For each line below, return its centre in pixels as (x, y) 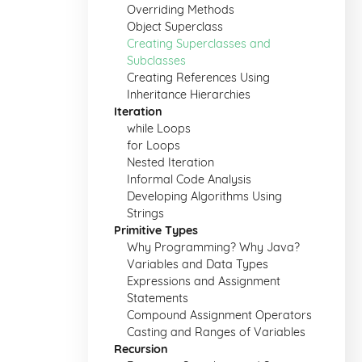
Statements (158, 298)
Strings (145, 213)
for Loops (154, 145)
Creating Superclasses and (199, 44)
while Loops (159, 128)
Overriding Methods (181, 10)
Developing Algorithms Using (204, 196)
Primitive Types (156, 230)
